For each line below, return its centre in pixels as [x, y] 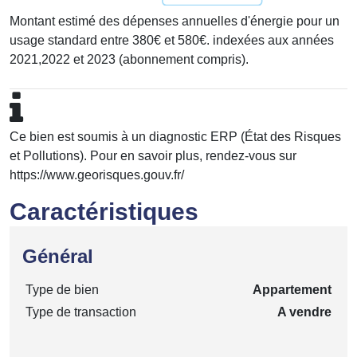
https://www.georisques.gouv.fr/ [97, 175]
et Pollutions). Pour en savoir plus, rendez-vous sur [153, 155]
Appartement [292, 289]
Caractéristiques [104, 211]
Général [58, 256]
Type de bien [62, 289]
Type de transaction [81, 312]
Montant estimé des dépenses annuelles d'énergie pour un [175, 21]
